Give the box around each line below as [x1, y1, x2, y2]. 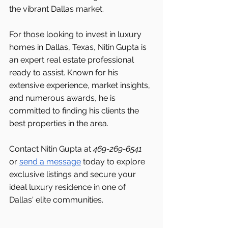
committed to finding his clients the [9, 106, 141, 116]
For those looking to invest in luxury [9, 30, 144, 40]
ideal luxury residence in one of [9, 182, 128, 192]
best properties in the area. [9, 119, 108, 129]
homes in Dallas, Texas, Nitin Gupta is [9, 42, 149, 52]
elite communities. [36, 195, 103, 205]
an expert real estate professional [9, 55, 136, 65]
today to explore [81, 157, 147, 167]
